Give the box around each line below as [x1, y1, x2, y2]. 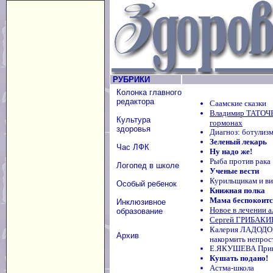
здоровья [116, 124, 151, 133]
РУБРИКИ [110, 75, 150, 84]
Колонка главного [116, 88, 182, 97]
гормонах [210, 118, 243, 127]
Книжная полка [210, 186, 265, 195]
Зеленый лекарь [210, 137, 267, 146]
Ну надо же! [210, 147, 252, 156]
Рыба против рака [210, 157, 271, 166]
